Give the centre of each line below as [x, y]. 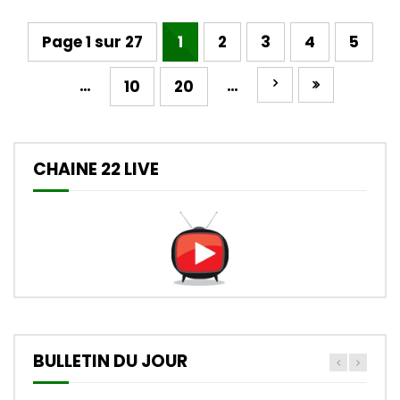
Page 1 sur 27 [92, 42]
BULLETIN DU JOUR [110, 362]
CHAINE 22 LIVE [96, 169]
